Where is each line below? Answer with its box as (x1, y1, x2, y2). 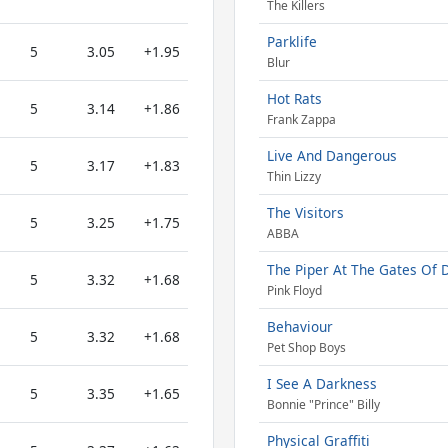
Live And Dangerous (266, 146, 397, 165)
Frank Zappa (266, 111, 336, 129)
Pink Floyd (266, 282, 322, 300)
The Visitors (266, 203, 344, 222)
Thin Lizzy (266, 168, 321, 186)
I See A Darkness (266, 374, 377, 393)
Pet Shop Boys (266, 339, 346, 357)
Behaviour (266, 317, 333, 336)
